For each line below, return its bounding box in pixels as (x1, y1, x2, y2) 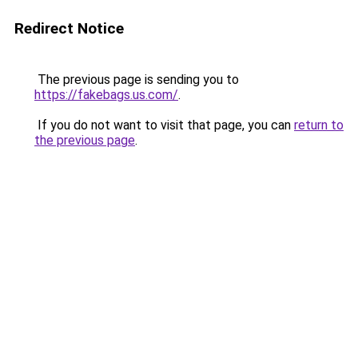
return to (294, 117, 344, 133)
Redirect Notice (14, 19, 124, 38)
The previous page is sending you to (34, 72, 239, 87)
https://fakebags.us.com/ (34, 87, 178, 102)
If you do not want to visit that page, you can (34, 117, 294, 133)
